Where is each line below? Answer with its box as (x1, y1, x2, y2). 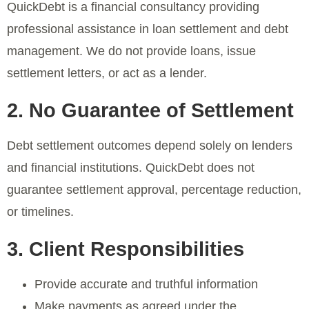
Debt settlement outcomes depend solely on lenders (7, 138, 292, 152)
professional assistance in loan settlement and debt (7, 21, 288, 36)
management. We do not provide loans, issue (7, 43, 256, 58)
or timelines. (7, 204, 74, 219)
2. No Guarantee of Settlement (7, 99, 294, 121)
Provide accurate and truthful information (34, 277, 258, 291)
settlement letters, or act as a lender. (7, 66, 207, 80)
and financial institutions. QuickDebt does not (7, 160, 255, 175)
